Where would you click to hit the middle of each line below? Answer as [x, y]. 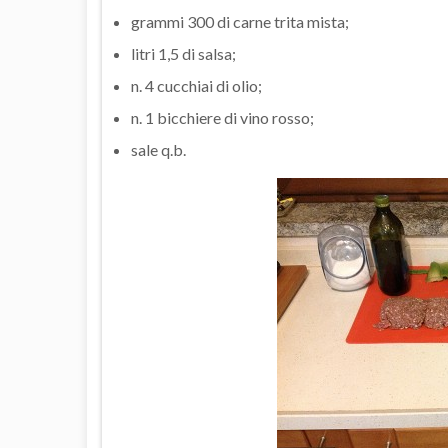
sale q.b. [158, 150]
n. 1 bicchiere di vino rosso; [222, 118]
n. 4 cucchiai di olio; [196, 86]
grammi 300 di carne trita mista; [240, 22]
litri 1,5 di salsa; [183, 54]
